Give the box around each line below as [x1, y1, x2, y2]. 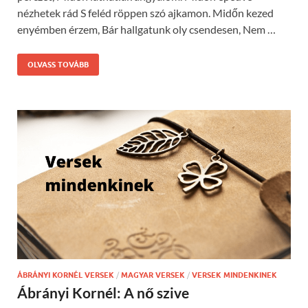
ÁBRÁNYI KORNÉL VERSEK [17, 269, 114, 280]
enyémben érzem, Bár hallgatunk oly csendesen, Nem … [17, 23, 276, 36]
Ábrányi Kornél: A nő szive [17, 283, 189, 301]
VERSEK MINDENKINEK [192, 269, 277, 280]
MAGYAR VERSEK [121, 269, 185, 280]
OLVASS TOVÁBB [27, 60, 89, 69]
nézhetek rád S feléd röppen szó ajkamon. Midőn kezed [17, 6, 274, 19]
